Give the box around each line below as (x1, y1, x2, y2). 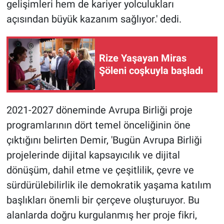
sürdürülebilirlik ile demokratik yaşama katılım (6, 178, 211, 191)
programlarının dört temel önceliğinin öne (6, 118, 190, 131)
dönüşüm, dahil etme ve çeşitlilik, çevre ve (6, 163, 194, 176)
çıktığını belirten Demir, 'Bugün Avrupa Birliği (6, 133, 202, 146)
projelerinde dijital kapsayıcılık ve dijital (6, 148, 180, 161)
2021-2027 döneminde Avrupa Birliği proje (6, 103, 192, 116)
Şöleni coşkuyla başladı (99, 64, 203, 76)
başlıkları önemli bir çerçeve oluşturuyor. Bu (6, 193, 199, 206)
